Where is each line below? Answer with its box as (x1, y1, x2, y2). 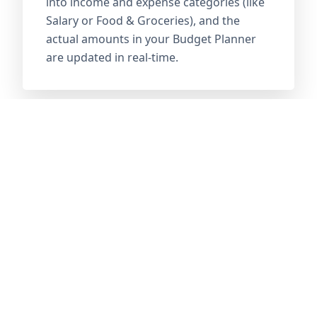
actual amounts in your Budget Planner (46, 31, 256, 47)
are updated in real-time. (46, 50, 178, 65)
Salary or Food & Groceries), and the (46, 13, 240, 28)
